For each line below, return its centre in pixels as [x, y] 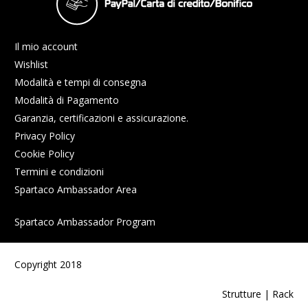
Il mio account [46, 46]
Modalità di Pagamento [67, 100]
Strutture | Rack [258, 294]
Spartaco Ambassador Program [85, 221]
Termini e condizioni [59, 171]
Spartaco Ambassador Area [76, 189]
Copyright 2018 [48, 264]
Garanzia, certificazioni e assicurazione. [101, 118]
